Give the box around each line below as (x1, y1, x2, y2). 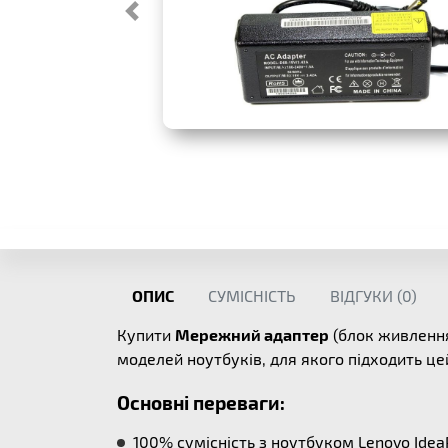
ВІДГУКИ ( (330, 286, 402, 306)
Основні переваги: (117, 391, 285, 415)
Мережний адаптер (175, 325, 329, 345)
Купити (117, 325, 175, 345)
